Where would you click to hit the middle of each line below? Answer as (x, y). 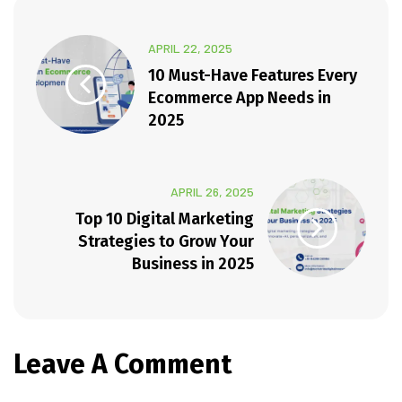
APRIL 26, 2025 (212, 191)
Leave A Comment (122, 365)
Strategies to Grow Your (166, 241)
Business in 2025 (193, 263)
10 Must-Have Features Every (253, 75)
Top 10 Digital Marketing (165, 218)
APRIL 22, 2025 (190, 48)
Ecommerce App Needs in (240, 97)
